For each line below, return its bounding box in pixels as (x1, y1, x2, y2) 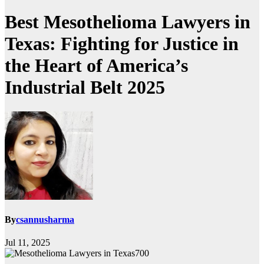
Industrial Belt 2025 (5, 77, 165, 98)
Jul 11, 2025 (5, 237, 50, 248)
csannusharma (16, 214, 74, 225)
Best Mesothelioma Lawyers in (5, 11, 250, 33)
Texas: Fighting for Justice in (5, 33, 239, 55)
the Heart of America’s (5, 55, 188, 77)
